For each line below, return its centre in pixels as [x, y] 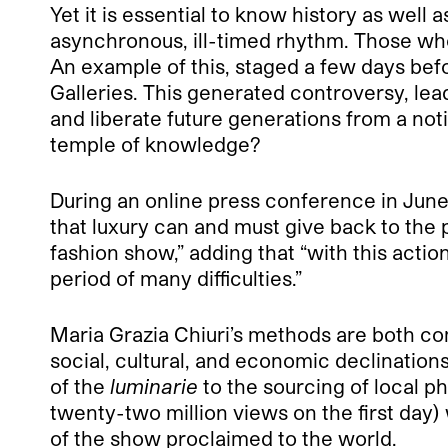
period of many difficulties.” [176, 277]
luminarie [154, 385]
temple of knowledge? [155, 143]
